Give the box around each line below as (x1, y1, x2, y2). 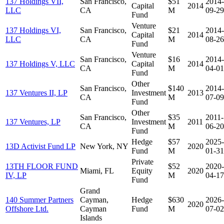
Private (131, 157, 153, 166)
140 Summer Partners (5, 195, 73, 204)
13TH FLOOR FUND (5, 161, 78, 170)
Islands (80, 213, 102, 222)
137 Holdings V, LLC (5, 59, 75, 68)
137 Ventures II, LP (5, 88, 67, 97)
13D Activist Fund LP (5, 141, 75, 150)
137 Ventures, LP (5, 117, 60, 126)
